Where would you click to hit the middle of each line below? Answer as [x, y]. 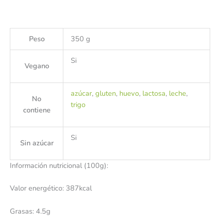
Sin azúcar [37, 143]
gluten [105, 94]
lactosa [154, 94]
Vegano [37, 66]
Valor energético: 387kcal [51, 188]
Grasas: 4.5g [30, 211]
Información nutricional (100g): [59, 166]
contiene [37, 110]
